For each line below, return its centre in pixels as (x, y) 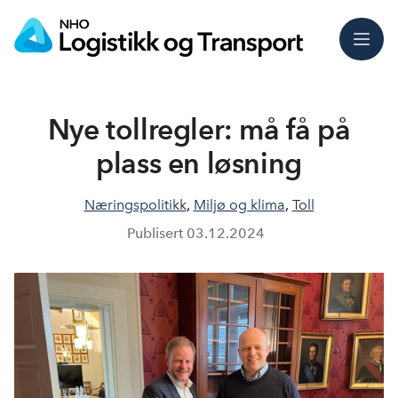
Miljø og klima (239, 205)
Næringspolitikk (135, 205)
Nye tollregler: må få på (199, 129)
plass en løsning (199, 163)
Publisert (156, 233)
